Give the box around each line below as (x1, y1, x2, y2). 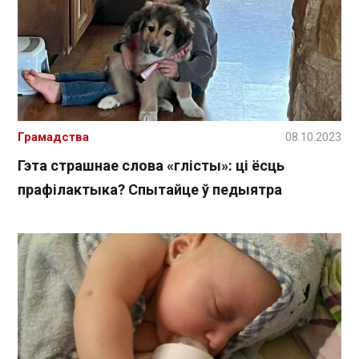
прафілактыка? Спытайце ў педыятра (18, 181, 282, 199)
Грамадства (18, 130, 89, 145)
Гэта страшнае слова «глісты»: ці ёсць (18, 157, 284, 175)
